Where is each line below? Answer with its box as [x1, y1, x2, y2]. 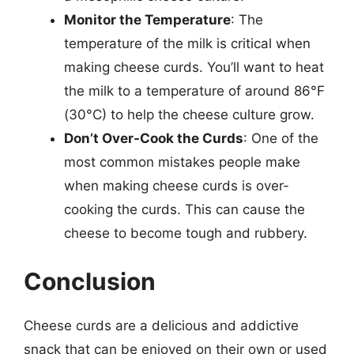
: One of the [243, 130, 318, 146]
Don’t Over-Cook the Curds [64, 130, 243, 146]
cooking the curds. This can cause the [64, 201, 305, 217]
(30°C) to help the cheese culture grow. [64, 106, 314, 122]
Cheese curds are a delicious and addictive [24, 318, 299, 333]
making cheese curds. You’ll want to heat [64, 58, 324, 75]
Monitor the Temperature [64, 11, 231, 28]
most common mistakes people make [64, 153, 300, 170]
